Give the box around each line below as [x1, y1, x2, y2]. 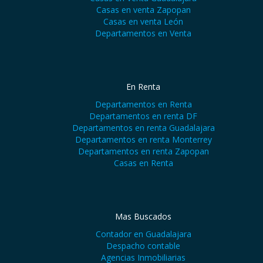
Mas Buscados [115, 211, 171, 222]
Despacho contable [106, 240, 180, 251]
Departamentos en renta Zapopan [77, 146, 209, 157]
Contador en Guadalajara [95, 228, 191, 240]
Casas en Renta [113, 157, 173, 168]
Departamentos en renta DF [89, 110, 197, 122]
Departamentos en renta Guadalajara [72, 122, 215, 133]
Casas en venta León [103, 16, 183, 27]
